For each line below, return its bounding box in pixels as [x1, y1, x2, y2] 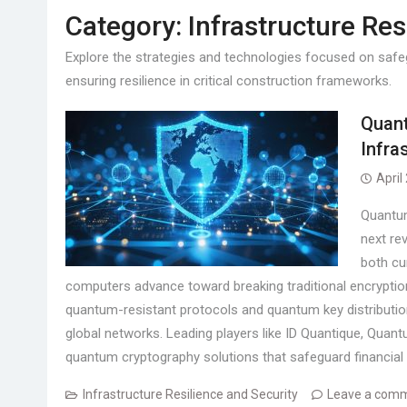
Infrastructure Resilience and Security [83, 386, 298, 402]
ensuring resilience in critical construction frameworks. [65, 72, 392, 89]
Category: [65, 9, 188, 42]
